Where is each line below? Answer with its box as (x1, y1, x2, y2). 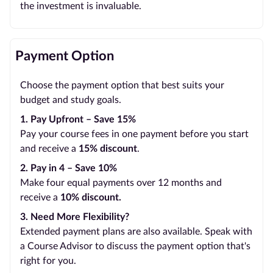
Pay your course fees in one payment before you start (20, 129, 249, 139)
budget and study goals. (20, 95, 121, 105)
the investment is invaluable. (20, 1, 141, 11)
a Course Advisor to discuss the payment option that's (20, 241, 250, 251)
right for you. (20, 256, 76, 266)
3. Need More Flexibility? (20, 212, 129, 222)
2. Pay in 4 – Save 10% (20, 163, 117, 173)
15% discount (79, 144, 137, 154)
